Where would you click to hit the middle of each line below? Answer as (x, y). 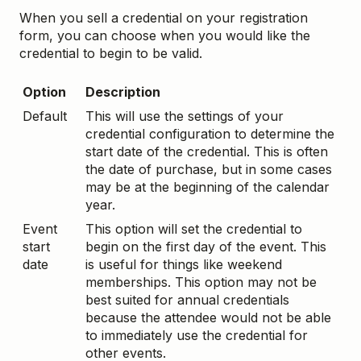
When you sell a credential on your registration (164, 17)
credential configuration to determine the (210, 134)
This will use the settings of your (185, 116)
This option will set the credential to (194, 229)
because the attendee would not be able (208, 318)
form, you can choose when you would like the (165, 35)
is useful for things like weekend (184, 265)
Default (45, 116)
